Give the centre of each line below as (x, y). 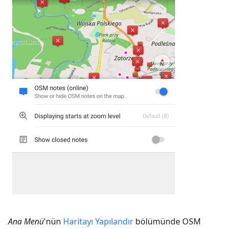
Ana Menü (26, 221)
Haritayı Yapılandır (98, 221)
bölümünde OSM (167, 221)
